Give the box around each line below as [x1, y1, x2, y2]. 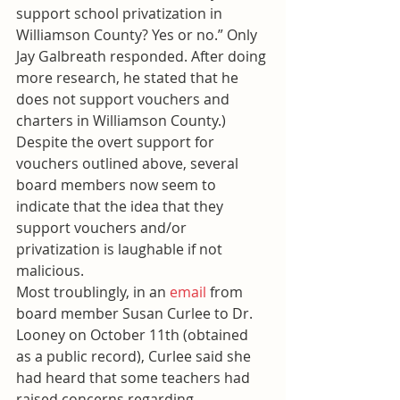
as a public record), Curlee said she [16, 346, 254, 367]
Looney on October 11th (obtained [16, 325, 252, 346]
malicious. [16, 261, 84, 281]
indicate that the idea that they [16, 196, 227, 217]
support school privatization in [16, 4, 226, 24]
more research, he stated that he [16, 68, 242, 88]
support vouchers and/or [16, 218, 190, 238]
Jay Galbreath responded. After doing [16, 46, 270, 67]
